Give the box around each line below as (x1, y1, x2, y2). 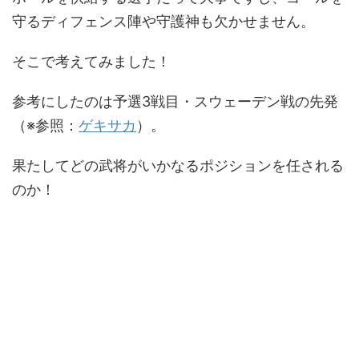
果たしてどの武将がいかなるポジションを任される (12, 157, 344, 174)
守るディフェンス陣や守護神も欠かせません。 (12, 13, 315, 30)
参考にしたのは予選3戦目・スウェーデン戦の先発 (12, 93, 338, 110)
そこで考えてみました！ (12, 53, 171, 70)
